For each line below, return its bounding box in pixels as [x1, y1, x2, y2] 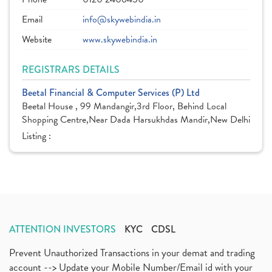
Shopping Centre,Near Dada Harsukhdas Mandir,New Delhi [22, 112, 250, 127]
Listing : [22, 129, 53, 143]
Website [22, 32, 52, 47]
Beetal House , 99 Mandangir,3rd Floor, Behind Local [22, 99, 226, 114]
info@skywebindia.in [83, 12, 161, 27]
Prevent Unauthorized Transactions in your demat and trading [9, 245, 255, 260]
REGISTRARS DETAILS [22, 63, 120, 76]
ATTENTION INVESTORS [9, 222, 116, 236]
